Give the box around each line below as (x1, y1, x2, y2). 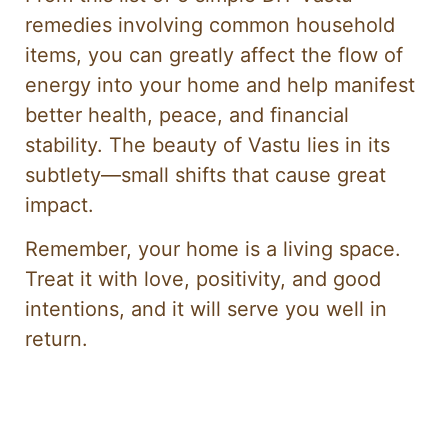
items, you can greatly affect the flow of (25, 43, 403, 68)
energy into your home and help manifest (25, 73, 415, 98)
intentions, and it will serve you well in (25, 297, 387, 322)
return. (25, 327, 88, 352)
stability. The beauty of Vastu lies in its (25, 133, 390, 158)
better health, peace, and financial (25, 103, 349, 128)
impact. (25, 193, 94, 218)
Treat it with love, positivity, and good (25, 267, 381, 292)
